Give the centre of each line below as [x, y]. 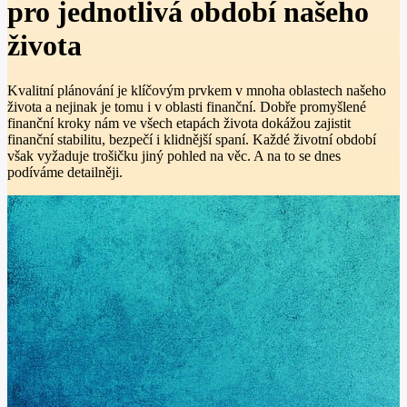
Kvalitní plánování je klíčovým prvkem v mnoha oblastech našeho [197, 90]
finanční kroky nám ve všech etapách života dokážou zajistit [179, 123]
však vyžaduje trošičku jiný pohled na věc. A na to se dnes [174, 155]
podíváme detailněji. [65, 172]
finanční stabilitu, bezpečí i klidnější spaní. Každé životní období [192, 139]
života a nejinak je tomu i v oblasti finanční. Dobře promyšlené [187, 106]
